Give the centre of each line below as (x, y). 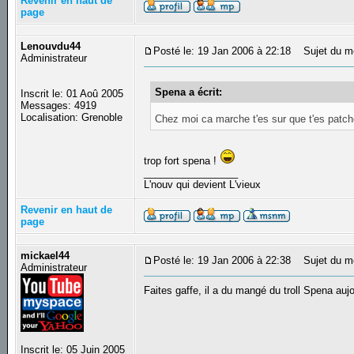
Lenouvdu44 (51, 47)
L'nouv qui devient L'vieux (204, 184)
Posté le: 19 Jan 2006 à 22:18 (222, 51)
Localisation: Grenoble (72, 118)
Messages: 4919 (59, 106)
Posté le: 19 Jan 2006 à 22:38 (222, 261)
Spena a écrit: (189, 92)
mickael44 (45, 256)
